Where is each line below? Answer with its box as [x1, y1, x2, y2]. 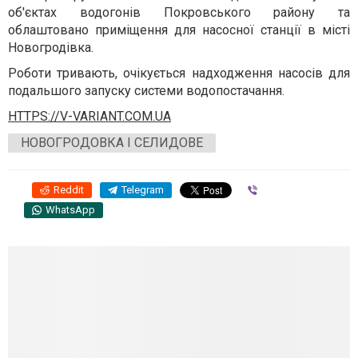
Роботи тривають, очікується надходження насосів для [8, 66, 350, 81]
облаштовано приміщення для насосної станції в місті [8, 22, 350, 38]
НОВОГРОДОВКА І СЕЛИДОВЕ [21, 135, 203, 150]
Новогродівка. [8, 40, 93, 55]
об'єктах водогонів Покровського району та [8, 5, 350, 20]
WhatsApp [46, 204, 95, 216]
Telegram [121, 184, 164, 196]
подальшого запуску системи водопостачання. [8, 83, 284, 98]
